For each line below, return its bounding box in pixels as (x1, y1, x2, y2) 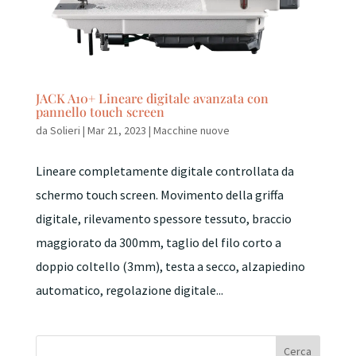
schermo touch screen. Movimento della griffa (35, 187, 284, 203)
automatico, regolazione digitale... (35, 282, 223, 298)
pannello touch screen (35, 103, 164, 120)
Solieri (49, 123, 80, 137)
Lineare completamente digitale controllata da (35, 163, 294, 179)
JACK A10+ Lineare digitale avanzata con (35, 90, 269, 106)
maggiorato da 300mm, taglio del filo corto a (35, 234, 281, 250)
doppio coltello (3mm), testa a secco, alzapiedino (35, 258, 305, 274)
